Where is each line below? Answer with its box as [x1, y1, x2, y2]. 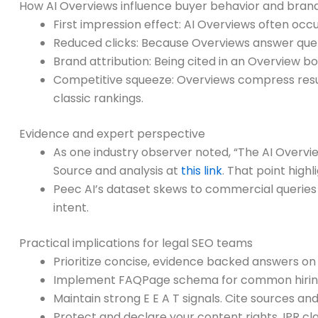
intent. [53, 199, 89, 216]
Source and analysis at [53, 163, 181, 180]
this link [181, 163, 222, 180]
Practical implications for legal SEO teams [19, 235, 253, 252]
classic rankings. [53, 90, 143, 107]
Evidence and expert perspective [19, 126, 205, 143]
